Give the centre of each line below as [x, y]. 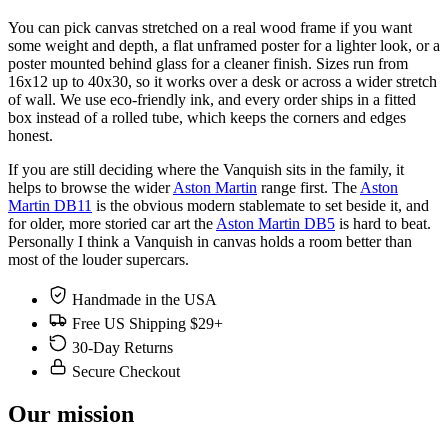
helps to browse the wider [90, 188]
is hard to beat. [383, 224]
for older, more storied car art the [112, 224]
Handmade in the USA [144, 300]
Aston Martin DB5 [275, 224]
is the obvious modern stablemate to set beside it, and [260, 206]
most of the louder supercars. [98, 260]
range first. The [308, 188]
